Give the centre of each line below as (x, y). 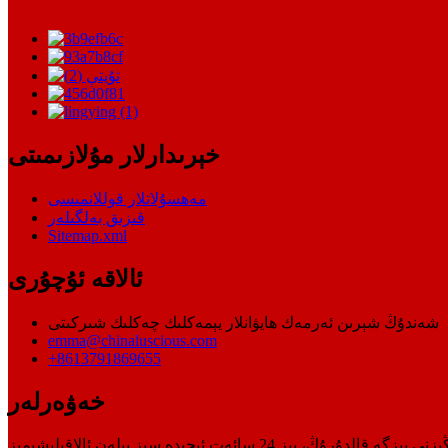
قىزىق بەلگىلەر (96, 217)
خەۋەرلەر (56, 401)
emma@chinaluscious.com (132, 340)
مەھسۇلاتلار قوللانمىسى (127, 198)
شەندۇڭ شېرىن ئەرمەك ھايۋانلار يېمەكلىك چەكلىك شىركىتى (243, 322)
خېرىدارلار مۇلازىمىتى (114, 154)
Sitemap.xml (87, 235)
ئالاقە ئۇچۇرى (75, 278)
